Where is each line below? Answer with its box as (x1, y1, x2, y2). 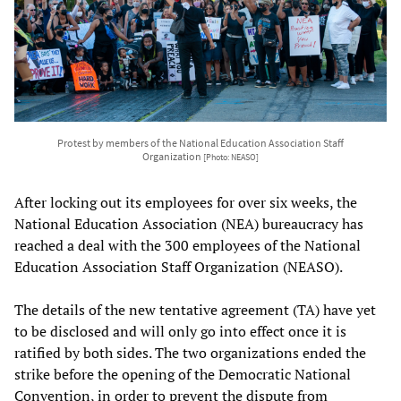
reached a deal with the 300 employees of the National (14, 235, 361, 255)
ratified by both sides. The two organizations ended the (14, 342, 366, 363)
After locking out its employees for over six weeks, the (14, 192, 357, 212)
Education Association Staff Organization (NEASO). (14, 256, 346, 277)
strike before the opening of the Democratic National (14, 363, 351, 384)
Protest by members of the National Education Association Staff (57, 135, 344, 149)
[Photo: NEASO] (203, 151, 259, 163)
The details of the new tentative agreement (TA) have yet (14, 299, 376, 320)
